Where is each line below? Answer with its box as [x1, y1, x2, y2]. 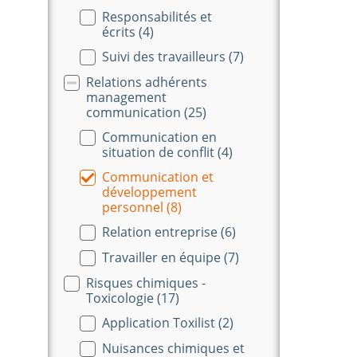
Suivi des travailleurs [102, 47, 229, 65]
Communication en [102, 127, 217, 146]
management [86, 88, 167, 106]
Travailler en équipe [102, 248, 224, 266]
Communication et [102, 167, 214, 186]
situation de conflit [102, 143, 218, 161]
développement [102, 182, 197, 201]
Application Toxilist [102, 313, 218, 331]
